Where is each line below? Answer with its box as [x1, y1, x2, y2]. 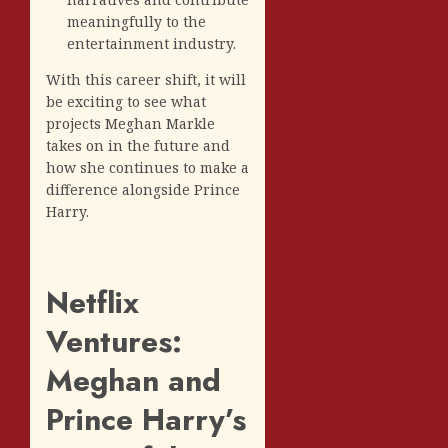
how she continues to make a [46, 157, 249, 177]
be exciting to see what [46, 91, 206, 111]
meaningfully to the [67, 11, 206, 31]
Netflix [46, 280, 139, 324]
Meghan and [46, 358, 221, 402]
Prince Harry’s [46, 397, 246, 441]
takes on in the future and [46, 135, 230, 155]
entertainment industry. [67, 33, 236, 53]
